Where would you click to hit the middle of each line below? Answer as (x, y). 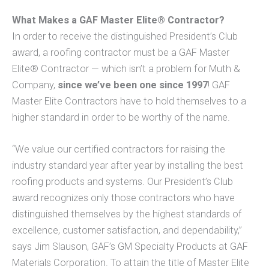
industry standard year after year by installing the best (128, 165)
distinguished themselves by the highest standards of (127, 214)
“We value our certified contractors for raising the (119, 149)
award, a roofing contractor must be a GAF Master (121, 52)
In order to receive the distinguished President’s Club (125, 36)
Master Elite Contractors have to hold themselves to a (129, 101)
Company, (35, 85)
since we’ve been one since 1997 (133, 85)
